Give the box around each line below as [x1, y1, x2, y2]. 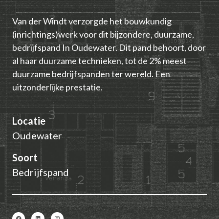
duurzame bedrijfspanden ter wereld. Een [12, 68, 170, 79]
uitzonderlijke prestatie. [12, 81, 103, 92]
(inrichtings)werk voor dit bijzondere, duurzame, [12, 28, 194, 40]
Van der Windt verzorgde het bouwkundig [12, 15, 172, 26]
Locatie [12, 114, 45, 127]
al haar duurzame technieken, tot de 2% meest [12, 55, 187, 66]
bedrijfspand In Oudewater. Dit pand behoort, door [12, 42, 206, 53]
